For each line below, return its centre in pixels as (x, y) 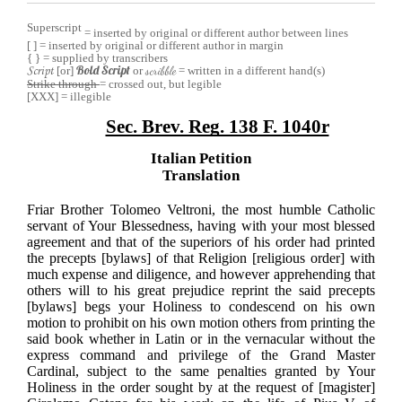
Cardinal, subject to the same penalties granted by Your (201, 371)
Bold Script (103, 70)
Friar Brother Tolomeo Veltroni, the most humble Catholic (201, 210)
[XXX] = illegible (69, 96)
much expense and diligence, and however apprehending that (201, 275)
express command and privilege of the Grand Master (201, 355)
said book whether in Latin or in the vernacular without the (201, 339)
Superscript (54, 28)
